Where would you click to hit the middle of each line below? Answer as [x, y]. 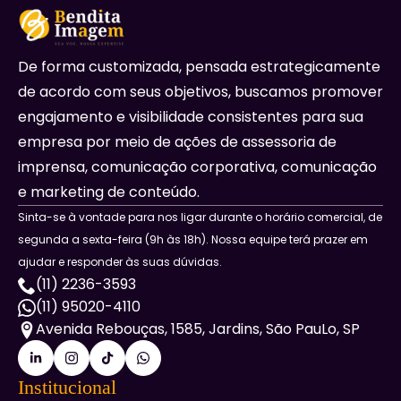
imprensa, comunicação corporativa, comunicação [197, 167]
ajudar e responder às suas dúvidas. [120, 262]
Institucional [67, 388]
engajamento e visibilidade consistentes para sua [191, 117]
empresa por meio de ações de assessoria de [177, 142]
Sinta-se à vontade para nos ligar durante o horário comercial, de [200, 218]
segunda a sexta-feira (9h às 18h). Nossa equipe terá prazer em [193, 240]
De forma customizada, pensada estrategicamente [199, 67]
